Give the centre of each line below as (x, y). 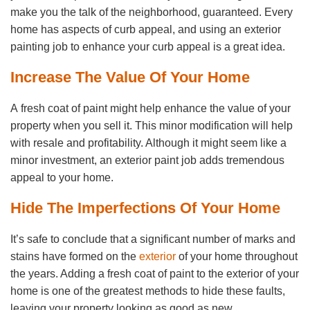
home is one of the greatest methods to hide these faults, (148, 291)
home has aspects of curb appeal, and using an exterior (146, 30)
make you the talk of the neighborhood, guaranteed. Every (152, 12)
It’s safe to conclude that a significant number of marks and (153, 239)
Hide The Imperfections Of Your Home (145, 208)
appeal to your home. (62, 178)
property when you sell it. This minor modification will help (152, 126)
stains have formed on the (75, 257)
